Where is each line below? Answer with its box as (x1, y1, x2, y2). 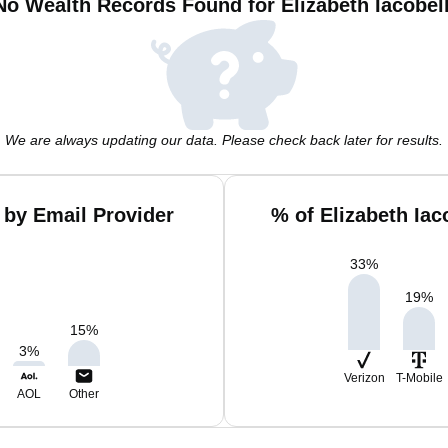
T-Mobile (395, 371, 443, 385)
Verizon (343, 371, 385, 385)
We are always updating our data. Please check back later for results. (5, 132, 443, 148)
